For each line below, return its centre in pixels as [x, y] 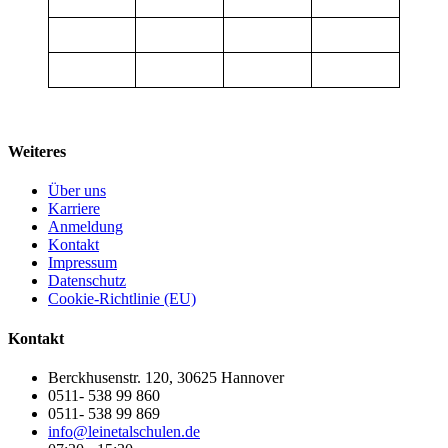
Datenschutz [87, 281]
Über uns [77, 191]
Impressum [82, 263]
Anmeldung [85, 227]
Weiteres [37, 152]
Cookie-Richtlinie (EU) [122, 299]
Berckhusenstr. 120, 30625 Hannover [166, 377]
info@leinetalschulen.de [124, 431]
